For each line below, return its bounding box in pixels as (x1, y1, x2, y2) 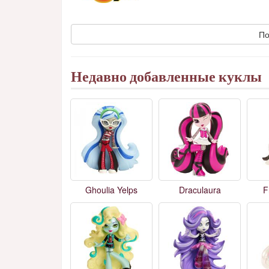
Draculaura (178, 184, 221, 196)
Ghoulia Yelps (85, 184, 138, 196)
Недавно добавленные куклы (71, 68, 262, 85)
